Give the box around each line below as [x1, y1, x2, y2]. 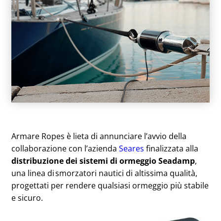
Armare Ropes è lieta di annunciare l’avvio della [11, 130, 186, 142]
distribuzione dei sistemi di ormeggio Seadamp [11, 155, 195, 166]
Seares [119, 143, 144, 154]
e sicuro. [11, 192, 43, 203]
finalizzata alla [144, 143, 198, 154]
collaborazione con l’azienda [11, 143, 119, 154]
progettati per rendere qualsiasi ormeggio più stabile [11, 180, 209, 191]
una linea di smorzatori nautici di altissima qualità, [11, 167, 197, 179]
